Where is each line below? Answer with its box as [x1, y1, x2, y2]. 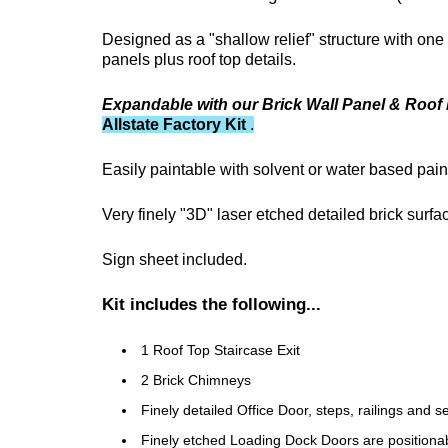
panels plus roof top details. [102, 50, 296, 68]
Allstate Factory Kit [102, 115, 246, 133]
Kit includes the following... [102, 294, 321, 314]
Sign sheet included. [102, 250, 247, 268]
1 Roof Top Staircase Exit [141, 341, 300, 358]
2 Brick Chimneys [141, 371, 251, 388]
